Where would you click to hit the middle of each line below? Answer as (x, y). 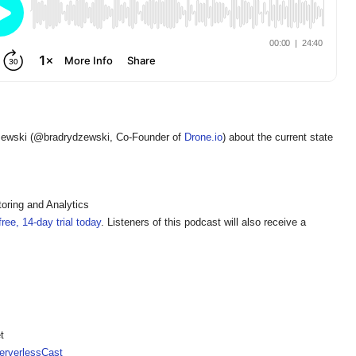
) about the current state (278, 137)
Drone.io (203, 137)
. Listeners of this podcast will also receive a (203, 222)
